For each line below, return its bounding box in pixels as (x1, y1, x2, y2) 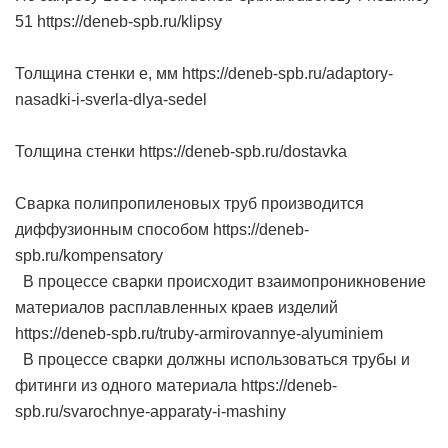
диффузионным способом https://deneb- (15, 221, 309, 238)
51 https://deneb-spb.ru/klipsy (15, 13, 222, 30)
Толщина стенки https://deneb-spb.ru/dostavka (15, 143, 347, 160)
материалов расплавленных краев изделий (15, 299, 338, 316)
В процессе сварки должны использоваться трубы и (15, 351, 410, 368)
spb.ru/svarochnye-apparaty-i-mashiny (15, 403, 286, 420)
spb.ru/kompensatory (15, 247, 163, 264)
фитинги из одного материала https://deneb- (15, 377, 337, 394)
